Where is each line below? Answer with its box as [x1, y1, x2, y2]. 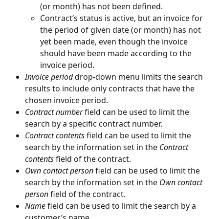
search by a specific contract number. [25, 118, 162, 130]
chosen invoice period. [25, 95, 108, 106]
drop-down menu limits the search [73, 71, 205, 83]
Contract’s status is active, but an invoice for [40, 13, 205, 24]
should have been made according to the [40, 48, 194, 59]
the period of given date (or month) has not [40, 24, 203, 36]
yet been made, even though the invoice [40, 36, 190, 47]
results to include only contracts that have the [25, 83, 197, 94]
